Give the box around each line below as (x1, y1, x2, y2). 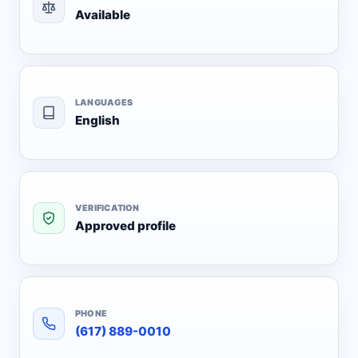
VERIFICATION (75, 202, 140, 213)
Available (75, 6, 130, 22)
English (75, 112, 120, 128)
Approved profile (75, 217, 176, 233)
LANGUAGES (75, 97, 133, 108)
